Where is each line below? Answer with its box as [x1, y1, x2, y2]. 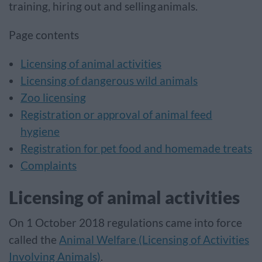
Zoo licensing [20, 91, 86, 104]
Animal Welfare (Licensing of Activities [59, 233, 249, 246]
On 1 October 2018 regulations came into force [9, 216, 242, 229]
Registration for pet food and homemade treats [20, 142, 252, 155]
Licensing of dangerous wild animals [20, 74, 198, 87]
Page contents [9, 29, 79, 42]
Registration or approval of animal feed [20, 108, 212, 121]
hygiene [20, 125, 60, 138]
